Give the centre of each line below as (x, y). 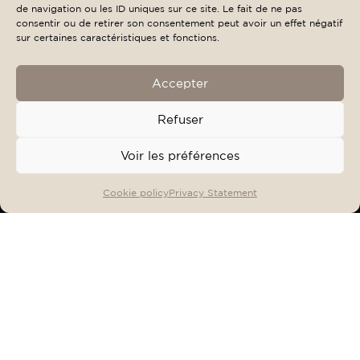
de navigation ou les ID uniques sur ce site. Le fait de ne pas (159, 8)
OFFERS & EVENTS (123, 185)
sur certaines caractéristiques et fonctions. (118, 37)
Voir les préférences (180, 155)
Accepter (180, 83)
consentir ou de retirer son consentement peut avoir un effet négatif (179, 23)
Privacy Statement (213, 192)
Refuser (180, 119)
